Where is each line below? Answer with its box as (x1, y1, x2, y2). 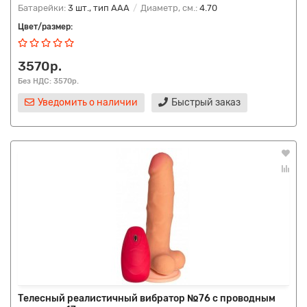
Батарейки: (18, 3, 68, 13)
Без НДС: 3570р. (18, 76, 79, 86)
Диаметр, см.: (138, 3, 199, 13)
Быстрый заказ (171, 97, 241, 108)
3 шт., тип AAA (68, 3, 130, 13)
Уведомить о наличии (38, 97, 138, 108)
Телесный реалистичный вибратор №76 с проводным (18, 293, 275, 304)
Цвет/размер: (18, 22, 73, 32)
